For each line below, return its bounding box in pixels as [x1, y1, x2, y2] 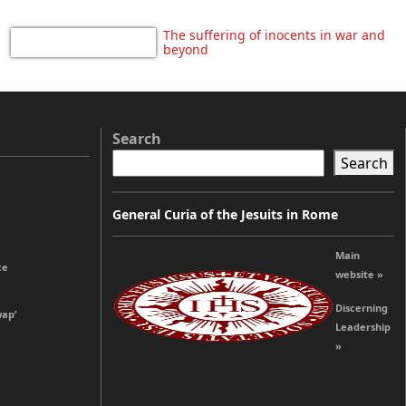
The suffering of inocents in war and [163, 25, 385, 43]
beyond [163, 40, 208, 58]
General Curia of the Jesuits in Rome [112, 205, 338, 223]
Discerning [335, 300, 388, 314]
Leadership [335, 319, 391, 333]
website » [335, 266, 383, 281]
